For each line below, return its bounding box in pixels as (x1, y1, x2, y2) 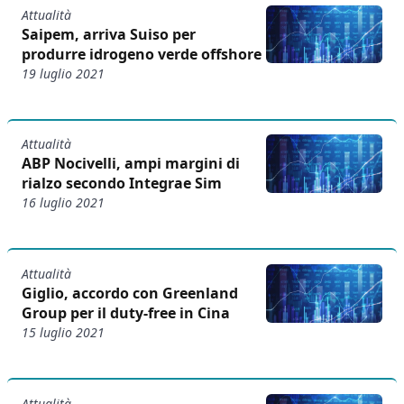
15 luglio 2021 (22, 323, 105, 341)
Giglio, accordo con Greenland (22, 282, 238, 303)
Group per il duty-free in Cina (22, 302, 230, 323)
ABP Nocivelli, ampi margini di (22, 153, 240, 174)
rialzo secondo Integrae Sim (22, 173, 222, 194)
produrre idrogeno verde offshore (22, 43, 262, 64)
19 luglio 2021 (22, 64, 105, 82)
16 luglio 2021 (22, 194, 105, 212)
